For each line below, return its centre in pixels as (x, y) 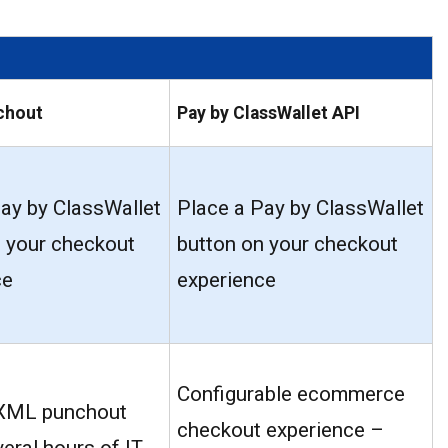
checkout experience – (280, 430)
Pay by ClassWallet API (268, 113)
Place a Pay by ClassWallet (300, 208)
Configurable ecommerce (291, 394)
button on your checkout (287, 244)
